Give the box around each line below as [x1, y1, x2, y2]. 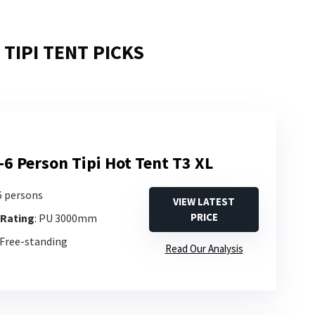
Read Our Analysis [165, 241, 243, 255]
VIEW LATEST [173, 194, 235, 208]
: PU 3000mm [34, 210, 97, 225]
